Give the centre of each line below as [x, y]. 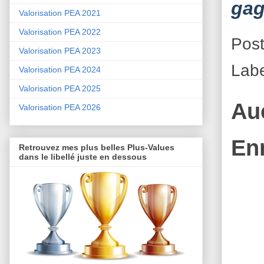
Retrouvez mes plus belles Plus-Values [97, 148]
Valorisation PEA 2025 [60, 89]
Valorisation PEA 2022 [60, 32]
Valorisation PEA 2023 [60, 51]
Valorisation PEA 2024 [60, 70]
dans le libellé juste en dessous [83, 157]
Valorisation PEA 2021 [60, 13]
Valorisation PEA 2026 [60, 108]
